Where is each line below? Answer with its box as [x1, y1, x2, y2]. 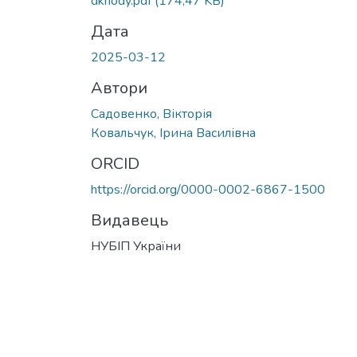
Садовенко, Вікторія [91, 104, 212, 123]
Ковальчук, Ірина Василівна [91, 124, 256, 142]
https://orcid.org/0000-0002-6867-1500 [91, 180, 325, 198]
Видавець [91, 209, 168, 231]
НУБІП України [91, 237, 181, 255]
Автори [91, 76, 147, 99]
